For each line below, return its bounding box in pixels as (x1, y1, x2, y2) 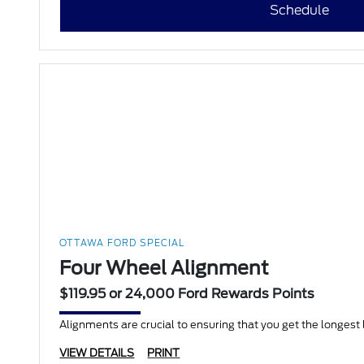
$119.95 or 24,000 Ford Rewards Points (59, 286, 315, 302)
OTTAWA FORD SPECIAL (59, 237, 185, 249)
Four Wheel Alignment (59, 257, 270, 280)
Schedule (270, 2, 330, 19)
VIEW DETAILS (59, 347, 135, 360)
